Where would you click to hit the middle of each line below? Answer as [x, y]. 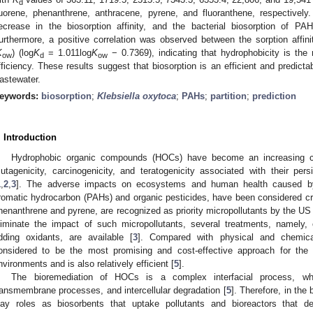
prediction [274, 96]
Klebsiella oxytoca [137, 96]
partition [228, 96]
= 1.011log [68, 52]
